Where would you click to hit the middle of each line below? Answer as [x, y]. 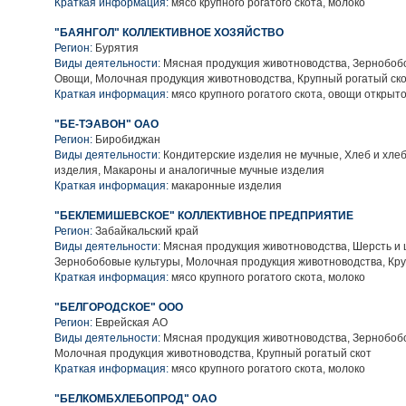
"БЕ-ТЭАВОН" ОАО [106, 124]
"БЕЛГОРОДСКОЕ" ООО [119, 307]
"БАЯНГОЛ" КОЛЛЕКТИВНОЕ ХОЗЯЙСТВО [169, 33]
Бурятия [117, 48]
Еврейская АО [131, 323]
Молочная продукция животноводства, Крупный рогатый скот [213, 353]
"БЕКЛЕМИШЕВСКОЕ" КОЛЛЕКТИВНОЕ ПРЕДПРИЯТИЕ [204, 216]
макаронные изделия [225, 186]
